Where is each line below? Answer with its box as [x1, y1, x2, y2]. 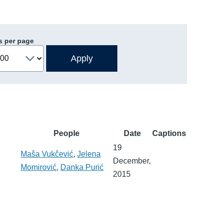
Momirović [21, 163, 57, 171]
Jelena [77, 149, 101, 158]
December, [113, 156, 151, 165]
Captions [152, 129, 187, 137]
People [53, 129, 80, 137]
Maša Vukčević [21, 149, 74, 158]
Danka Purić [60, 163, 104, 171]
